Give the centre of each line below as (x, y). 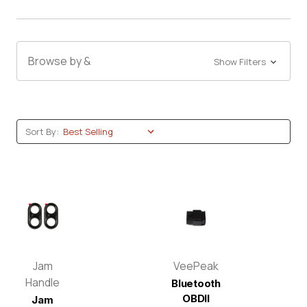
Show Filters (241, 62)
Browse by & (60, 61)
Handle (42, 283)
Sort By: (42, 132)
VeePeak (196, 266)
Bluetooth (196, 284)
